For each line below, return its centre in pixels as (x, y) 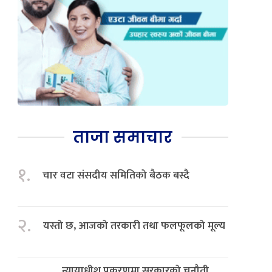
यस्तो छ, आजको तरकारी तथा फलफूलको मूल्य (134, 225)
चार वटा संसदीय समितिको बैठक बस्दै (116, 175)
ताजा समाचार (123, 137)
